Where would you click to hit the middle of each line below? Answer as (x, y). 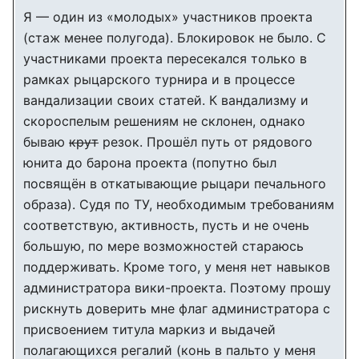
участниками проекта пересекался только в (165, 58)
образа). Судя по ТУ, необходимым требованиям (179, 204)
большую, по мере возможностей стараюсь (163, 246)
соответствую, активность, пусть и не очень (166, 225)
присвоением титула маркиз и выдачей (149, 329)
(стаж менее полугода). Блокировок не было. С (175, 38)
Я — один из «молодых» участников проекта (168, 17)
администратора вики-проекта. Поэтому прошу (177, 288)
